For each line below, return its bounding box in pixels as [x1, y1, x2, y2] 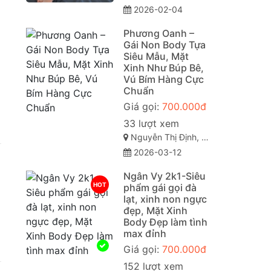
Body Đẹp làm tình [123, 216, 207, 229]
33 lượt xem [123, 117, 179, 130]
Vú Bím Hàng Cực [123, 73, 204, 86]
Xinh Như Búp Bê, [123, 62, 204, 74]
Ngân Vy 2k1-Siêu [123, 170, 206, 183]
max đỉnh [123, 227, 166, 240]
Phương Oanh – [123, 27, 194, 40]
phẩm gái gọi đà [123, 181, 197, 194]
